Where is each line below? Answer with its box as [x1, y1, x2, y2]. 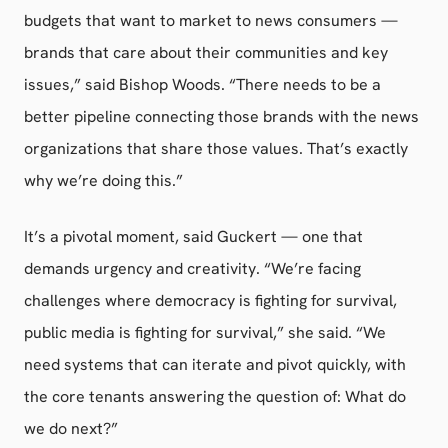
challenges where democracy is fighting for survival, [24, 290, 397, 311]
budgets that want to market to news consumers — [24, 10, 398, 31]
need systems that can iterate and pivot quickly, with [24, 354, 406, 375]
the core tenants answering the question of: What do [24, 386, 406, 407]
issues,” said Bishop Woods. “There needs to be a [24, 74, 381, 95]
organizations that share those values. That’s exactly [24, 138, 408, 159]
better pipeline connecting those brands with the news [24, 106, 419, 127]
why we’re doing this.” [24, 170, 183, 191]
